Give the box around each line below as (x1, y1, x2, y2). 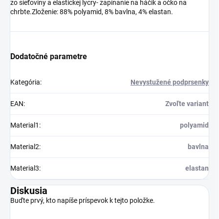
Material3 (10, 164, 39, 173)
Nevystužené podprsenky (131, 78, 209, 87)
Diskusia (10, 185, 47, 197)
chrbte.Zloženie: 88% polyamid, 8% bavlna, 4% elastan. (10, 8, 173, 16)
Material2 (10, 143, 39, 151)
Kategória (10, 78, 40, 87)
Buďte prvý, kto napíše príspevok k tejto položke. (10, 197, 155, 205)
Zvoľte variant (165, 100, 209, 108)
